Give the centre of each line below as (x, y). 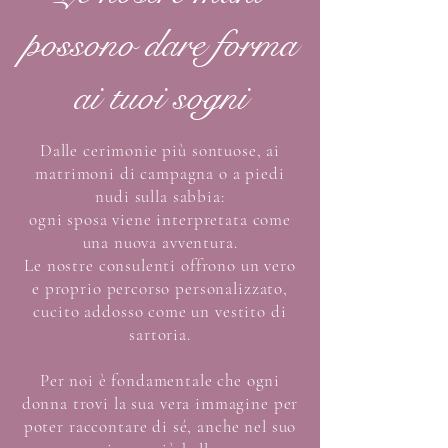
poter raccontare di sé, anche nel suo (160, 427)
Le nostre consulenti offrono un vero (160, 266)
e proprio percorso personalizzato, (160, 289)
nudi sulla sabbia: (160, 197)
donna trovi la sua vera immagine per (160, 404)
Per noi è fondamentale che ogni (160, 381)
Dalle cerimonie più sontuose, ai (160, 151)
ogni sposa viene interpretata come (160, 220)
